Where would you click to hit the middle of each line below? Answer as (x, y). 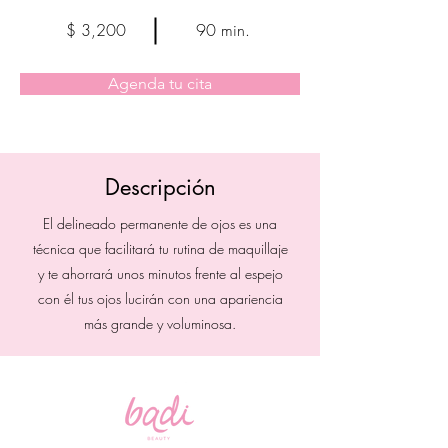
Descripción (160, 187)
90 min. (222, 30)
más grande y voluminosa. (160, 323)
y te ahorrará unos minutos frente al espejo (160, 273)
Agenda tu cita (160, 83)
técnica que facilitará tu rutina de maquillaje (160, 248)
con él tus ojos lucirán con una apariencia (160, 298)
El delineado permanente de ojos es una (160, 223)
